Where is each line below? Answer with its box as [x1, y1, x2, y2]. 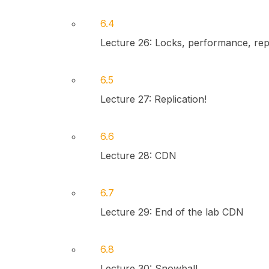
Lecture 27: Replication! [100, 93, 207, 105]
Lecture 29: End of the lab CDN [100, 206, 244, 218]
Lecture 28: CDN [100, 150, 177, 162]
